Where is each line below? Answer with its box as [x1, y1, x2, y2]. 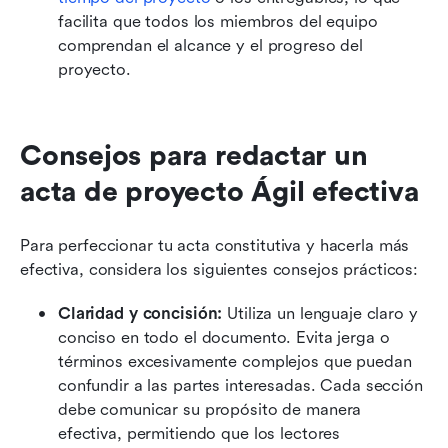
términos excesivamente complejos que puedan [58, 352, 412, 372]
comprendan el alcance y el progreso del [58, 36, 364, 56]
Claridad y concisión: [58, 304, 223, 324]
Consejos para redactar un [20, 140, 368, 173]
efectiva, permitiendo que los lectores [58, 424, 341, 444]
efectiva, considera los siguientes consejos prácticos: [20, 260, 419, 280]
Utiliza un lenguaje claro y [222, 304, 418, 324]
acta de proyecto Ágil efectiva [20, 176, 419, 209]
